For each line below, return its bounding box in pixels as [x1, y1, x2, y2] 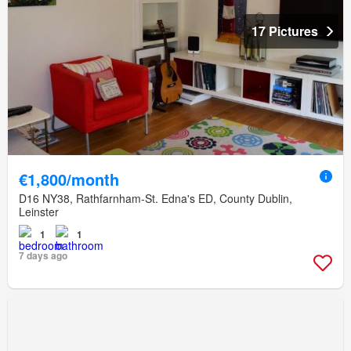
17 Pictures [251, 21, 318, 40]
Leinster [19, 203, 59, 219]
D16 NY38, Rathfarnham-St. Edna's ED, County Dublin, [19, 190, 292, 206]
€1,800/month [19, 167, 119, 190]
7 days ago [19, 248, 67, 262]
